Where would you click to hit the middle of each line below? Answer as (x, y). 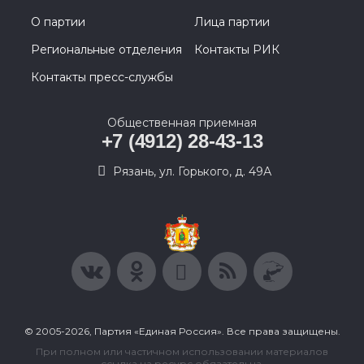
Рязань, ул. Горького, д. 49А (192, 171)
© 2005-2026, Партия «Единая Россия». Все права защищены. (182, 331)
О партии (58, 22)
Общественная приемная (182, 123)
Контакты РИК (237, 50)
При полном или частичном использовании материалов (182, 351)
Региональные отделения (106, 50)
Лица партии (232, 22)
